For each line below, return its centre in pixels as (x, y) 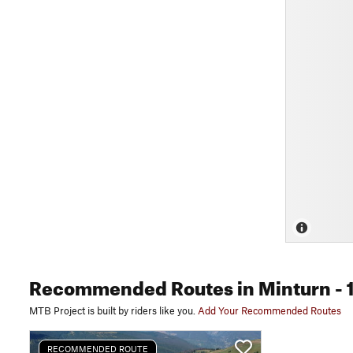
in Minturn (282, 285)
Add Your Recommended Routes (269, 310)
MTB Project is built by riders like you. (112, 310)
